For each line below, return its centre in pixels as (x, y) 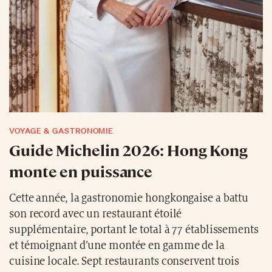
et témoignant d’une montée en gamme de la (117, 245)
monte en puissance (81, 171)
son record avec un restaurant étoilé (96, 214)
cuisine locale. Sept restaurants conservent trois (124, 261)
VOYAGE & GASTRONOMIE (62, 131)
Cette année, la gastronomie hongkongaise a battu (129, 198)
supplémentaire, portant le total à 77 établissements (134, 229)
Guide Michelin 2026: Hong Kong (128, 149)
